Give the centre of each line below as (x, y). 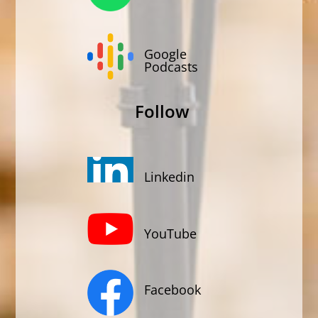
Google (166, 54)
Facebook (173, 290)
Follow (162, 111)
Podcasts (171, 66)
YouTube (171, 233)
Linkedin (170, 177)
